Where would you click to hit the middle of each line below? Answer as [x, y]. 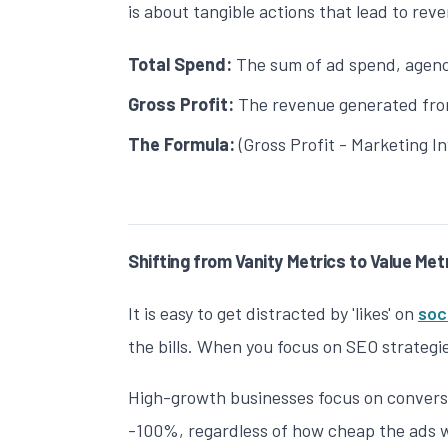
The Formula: [181, 144]
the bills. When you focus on [237, 346]
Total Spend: [180, 64]
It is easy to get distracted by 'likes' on [273, 313]
